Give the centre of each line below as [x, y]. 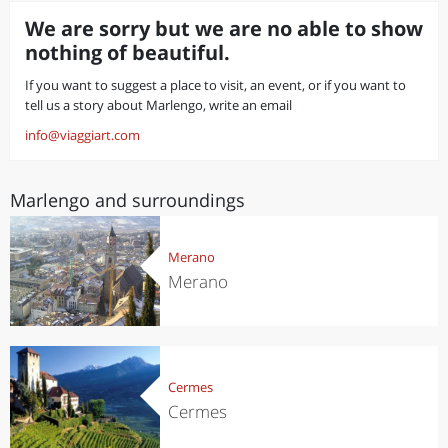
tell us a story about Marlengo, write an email [158, 105]
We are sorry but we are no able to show [224, 28]
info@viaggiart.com [82, 135]
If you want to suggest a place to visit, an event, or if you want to [215, 85]
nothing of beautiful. [127, 52]
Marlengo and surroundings [127, 200]
